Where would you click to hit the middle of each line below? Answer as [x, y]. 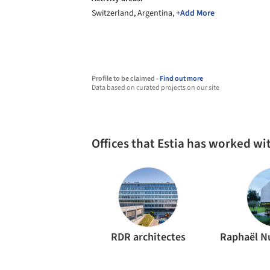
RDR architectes [149, 237]
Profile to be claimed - [126, 79]
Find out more [181, 79]
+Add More [195, 13]
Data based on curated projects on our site [155, 88]
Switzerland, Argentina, [134, 13]
